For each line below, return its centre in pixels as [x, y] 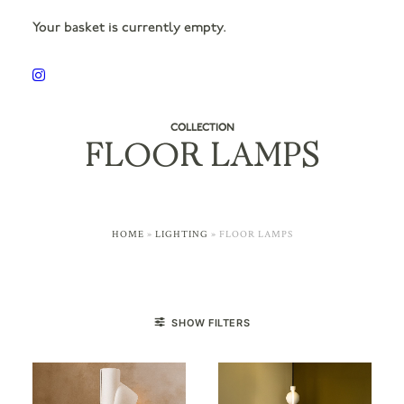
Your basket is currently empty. [129, 27]
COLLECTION [202, 127]
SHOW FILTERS [211, 323]
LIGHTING [181, 234]
